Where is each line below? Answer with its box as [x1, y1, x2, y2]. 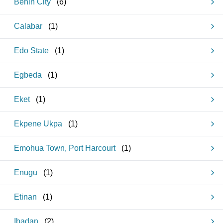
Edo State [14, 46, 49, 55]
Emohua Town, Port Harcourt [14, 144, 115, 152]
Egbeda [14, 71, 42, 79]
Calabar [14, 22, 42, 30]
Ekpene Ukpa [14, 119, 62, 128]
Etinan [14, 193, 37, 201]
